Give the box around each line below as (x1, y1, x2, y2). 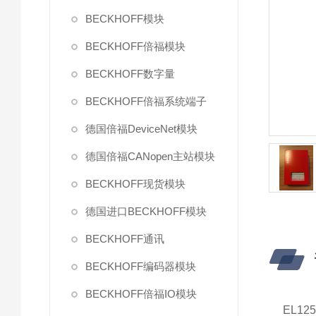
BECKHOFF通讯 (85, 233, 164, 245)
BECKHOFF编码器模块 (85, 260, 196, 272)
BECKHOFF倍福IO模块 (85, 288, 197, 300)
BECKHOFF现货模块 (85, 178, 186, 190)
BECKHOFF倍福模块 (85, 40, 186, 52)
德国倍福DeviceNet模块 (85, 123, 197, 135)
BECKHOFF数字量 (85, 68, 175, 80)
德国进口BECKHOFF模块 (85, 205, 207, 217)
